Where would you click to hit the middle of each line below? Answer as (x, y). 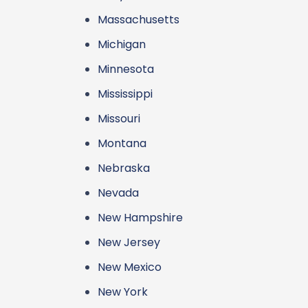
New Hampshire (140, 218)
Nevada (118, 193)
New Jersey (129, 242)
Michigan (122, 44)
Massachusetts (139, 20)
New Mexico (130, 267)
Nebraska (124, 168)
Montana (122, 143)
